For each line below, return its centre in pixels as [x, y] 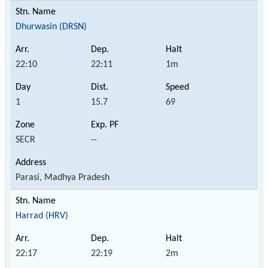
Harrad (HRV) [42, 216]
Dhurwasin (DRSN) [51, 27]
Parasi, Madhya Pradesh [63, 177]
